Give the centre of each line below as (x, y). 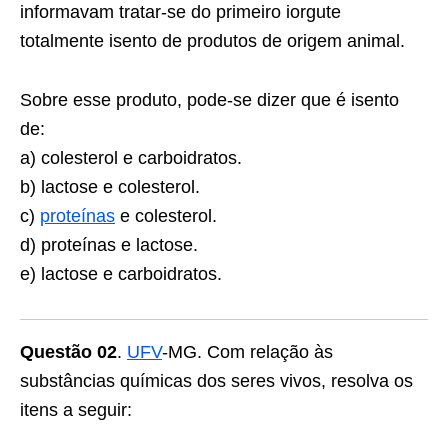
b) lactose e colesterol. (110, 187)
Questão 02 (68, 352)
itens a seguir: (76, 410)
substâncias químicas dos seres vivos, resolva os (216, 381)
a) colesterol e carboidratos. (131, 158)
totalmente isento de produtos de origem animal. (212, 41)
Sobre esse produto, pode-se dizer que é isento (209, 100)
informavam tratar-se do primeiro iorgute (180, 12)
